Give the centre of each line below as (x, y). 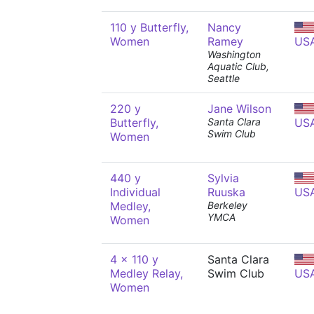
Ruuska (226, 192)
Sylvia (223, 178)
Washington (234, 54)
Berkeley (227, 205)
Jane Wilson (239, 109)
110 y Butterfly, (149, 27)
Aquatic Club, (238, 66)
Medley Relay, (146, 273)
